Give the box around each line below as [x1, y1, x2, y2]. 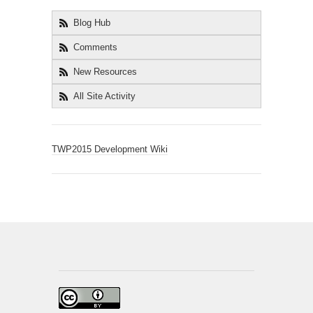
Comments [73, 41, 117, 52]
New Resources [73, 66, 137, 77]
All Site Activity [73, 90, 136, 101]
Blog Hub [73, 17, 110, 28]
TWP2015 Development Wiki [52, 143, 168, 154]
